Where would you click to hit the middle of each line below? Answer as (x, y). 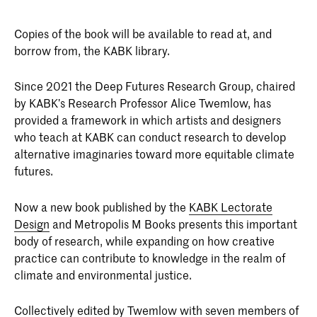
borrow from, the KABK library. (92, 50)
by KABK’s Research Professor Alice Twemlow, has (143, 103)
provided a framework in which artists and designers (148, 120)
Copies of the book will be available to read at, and (143, 33)
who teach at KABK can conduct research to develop (150, 137)
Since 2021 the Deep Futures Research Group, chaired (155, 86)
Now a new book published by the (102, 206)
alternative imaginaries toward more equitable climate (154, 154)
